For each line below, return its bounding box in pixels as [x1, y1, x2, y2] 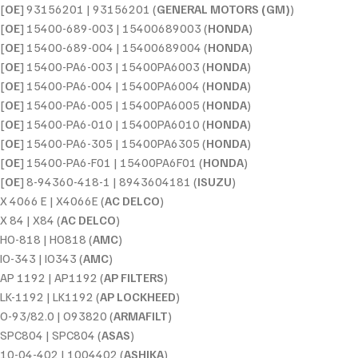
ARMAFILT [113, 308, 168, 323]
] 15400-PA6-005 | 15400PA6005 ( [20, 97, 206, 112]
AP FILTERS [104, 269, 164, 284]
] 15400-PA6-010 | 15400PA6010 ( [20, 116, 206, 131]
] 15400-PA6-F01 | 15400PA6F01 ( [20, 154, 203, 169]
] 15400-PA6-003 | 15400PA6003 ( [20, 58, 206, 74]
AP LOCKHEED [100, 288, 176, 304]
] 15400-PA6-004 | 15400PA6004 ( [20, 78, 206, 93]
